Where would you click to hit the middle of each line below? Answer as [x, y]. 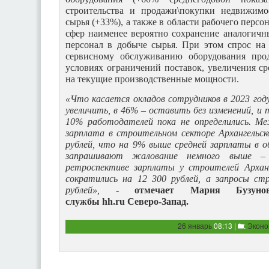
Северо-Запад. [157, 201]
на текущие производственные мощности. [153, 79]
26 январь [195, 225]
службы [84, 201]
